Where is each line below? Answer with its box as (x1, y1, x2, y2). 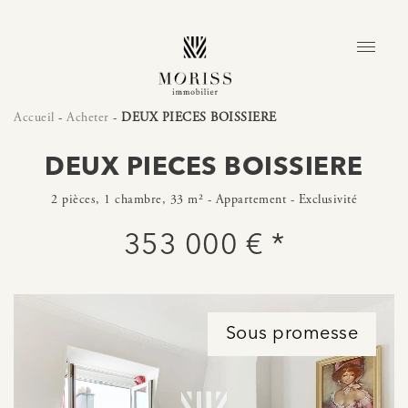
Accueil (14, 109, 55, 126)
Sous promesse (225, 325, 358, 343)
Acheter (66, 109, 109, 126)
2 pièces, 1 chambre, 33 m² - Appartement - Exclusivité (51, 191, 357, 208)
